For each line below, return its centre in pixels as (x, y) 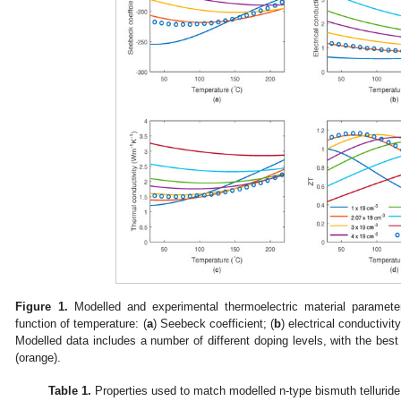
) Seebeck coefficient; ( (213, 323)
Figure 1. (42, 306)
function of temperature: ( (81, 323)
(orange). (38, 357)
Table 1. (70, 390)
